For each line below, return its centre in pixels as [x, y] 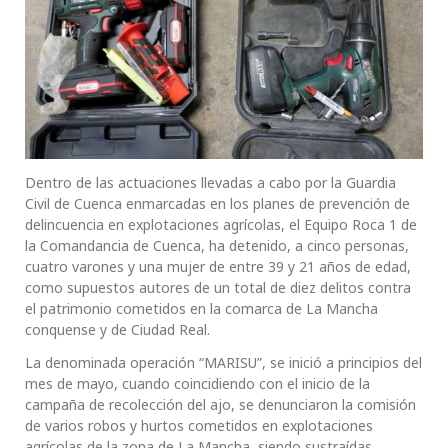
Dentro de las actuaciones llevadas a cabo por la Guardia [210, 183]
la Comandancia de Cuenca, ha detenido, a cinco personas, [217, 246]
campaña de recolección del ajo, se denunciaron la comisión [220, 405]
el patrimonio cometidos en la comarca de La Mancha [201, 309]
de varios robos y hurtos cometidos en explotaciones [199, 426]
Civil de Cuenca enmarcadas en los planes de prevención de [217, 204]
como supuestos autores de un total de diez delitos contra [218, 288]
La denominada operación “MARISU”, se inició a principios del [223, 363]
